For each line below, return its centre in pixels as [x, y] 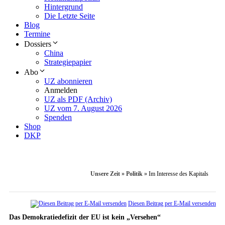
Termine [37, 34]
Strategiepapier [68, 62]
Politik [134, 174]
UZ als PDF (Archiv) [78, 99]
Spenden [58, 118]
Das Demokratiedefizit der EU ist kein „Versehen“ [85, 217]
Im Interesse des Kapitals [179, 174]
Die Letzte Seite [70, 16]
